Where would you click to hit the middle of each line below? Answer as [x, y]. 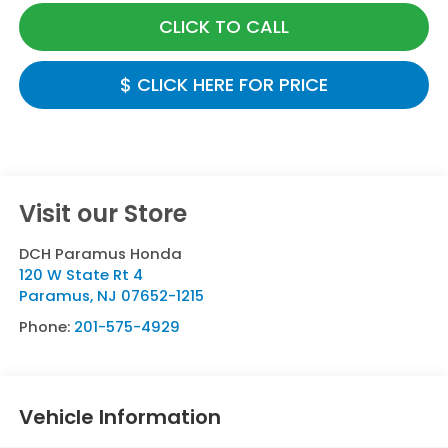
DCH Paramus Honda [100, 253]
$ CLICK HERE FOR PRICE [224, 84]
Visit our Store [102, 213]
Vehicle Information [119, 417]
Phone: [46, 326]
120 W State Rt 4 [80, 274]
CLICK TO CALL [224, 26]
